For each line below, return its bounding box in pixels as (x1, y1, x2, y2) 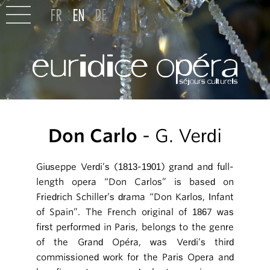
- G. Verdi (137, 125, 222, 147)
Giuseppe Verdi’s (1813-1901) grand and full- (36, 162, 234, 173)
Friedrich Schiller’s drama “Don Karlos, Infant (36, 192, 234, 203)
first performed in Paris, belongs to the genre (36, 222, 234, 233)
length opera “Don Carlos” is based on (36, 177, 234, 188)
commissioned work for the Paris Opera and (36, 252, 234, 263)
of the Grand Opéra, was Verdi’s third (36, 237, 234, 248)
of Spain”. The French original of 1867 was (36, 207, 234, 218)
